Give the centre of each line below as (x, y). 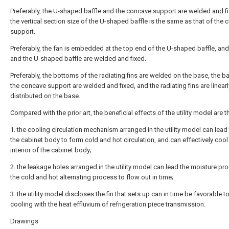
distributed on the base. (45, 96)
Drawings (24, 221)
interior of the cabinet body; (51, 150)
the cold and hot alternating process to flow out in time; (92, 177)
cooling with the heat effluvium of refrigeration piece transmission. (108, 204)
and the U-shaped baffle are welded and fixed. (78, 59)
